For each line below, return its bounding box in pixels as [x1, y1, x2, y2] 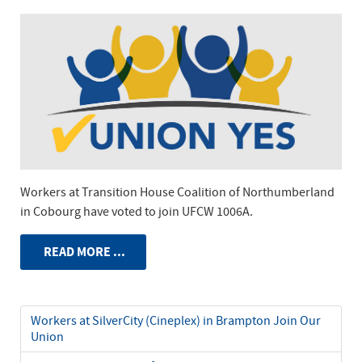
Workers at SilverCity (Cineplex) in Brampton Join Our [31, 312, 321, 329]
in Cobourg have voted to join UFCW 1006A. [20, 204, 255, 221]
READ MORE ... [41, 243, 125, 262]
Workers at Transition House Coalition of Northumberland [20, 184, 335, 201]
